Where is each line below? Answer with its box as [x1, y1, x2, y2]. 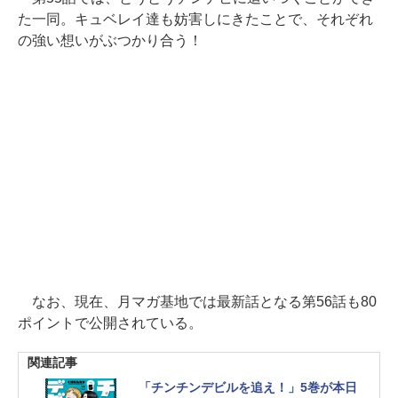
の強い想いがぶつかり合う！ [18, 32, 203, 48]
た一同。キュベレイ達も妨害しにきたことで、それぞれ [18, 11, 373, 27]
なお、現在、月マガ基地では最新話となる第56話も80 [18, 293, 377, 309]
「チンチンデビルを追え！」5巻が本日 [139, 379, 357, 394]
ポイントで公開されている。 [18, 314, 203, 330]
